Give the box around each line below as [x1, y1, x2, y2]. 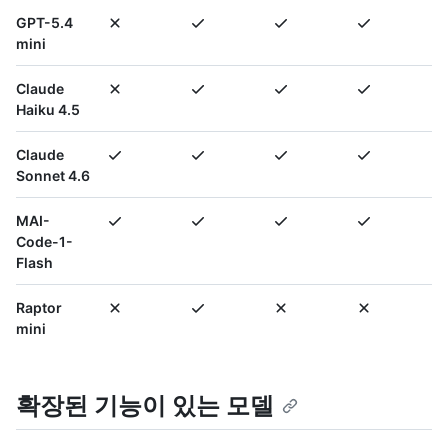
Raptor [16, 299, 62, 317]
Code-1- [16, 233, 73, 251]
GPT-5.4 [16, 14, 73, 32]
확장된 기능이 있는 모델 [16, 391, 274, 421]
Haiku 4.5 [16, 101, 80, 119]
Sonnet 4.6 [16, 167, 90, 185]
